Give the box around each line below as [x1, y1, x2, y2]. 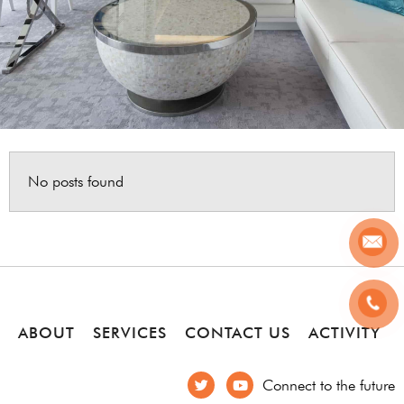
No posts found [28, 172, 124, 191]
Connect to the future [262, 375, 395, 394]
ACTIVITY [308, 324, 381, 343]
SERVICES [93, 324, 167, 343]
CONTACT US [185, 324, 290, 343]
